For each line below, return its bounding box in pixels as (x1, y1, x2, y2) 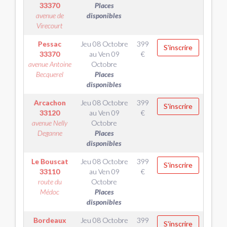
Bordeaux (33, 216, 66, 224)
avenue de (35, 11, 64, 20)
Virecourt (36, 21, 63, 30)
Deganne (37, 129, 62, 137)
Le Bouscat (31, 157, 68, 166)
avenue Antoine (28, 60, 71, 68)
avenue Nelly (32, 119, 67, 127)
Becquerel (36, 70, 63, 79)
